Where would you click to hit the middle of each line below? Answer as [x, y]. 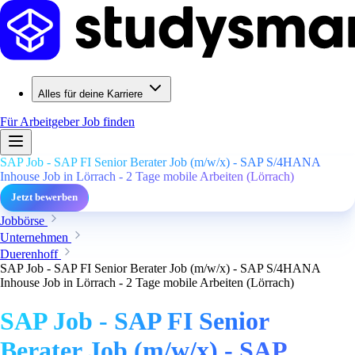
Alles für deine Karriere [90, 94]
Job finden [109, 122]
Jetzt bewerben [44, 197]
